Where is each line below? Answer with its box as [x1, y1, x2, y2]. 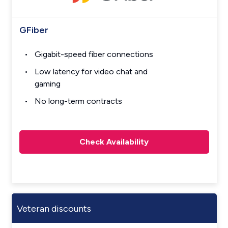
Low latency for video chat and [34, 67, 148, 77]
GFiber [19, 24, 48, 36]
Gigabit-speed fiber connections [34, 49, 153, 60]
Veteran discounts [16, 203, 91, 214]
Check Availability [79, 137, 149, 147]
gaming [34, 79, 61, 89]
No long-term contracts [34, 96, 122, 106]
